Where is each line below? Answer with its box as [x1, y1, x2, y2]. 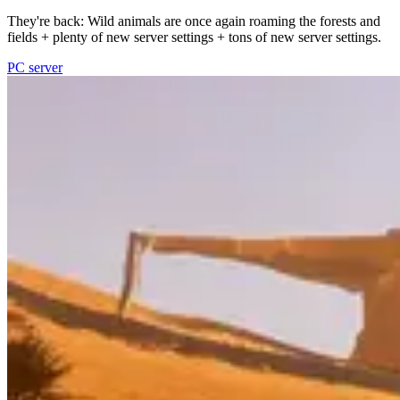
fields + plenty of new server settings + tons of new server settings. [7, 29, 381, 46]
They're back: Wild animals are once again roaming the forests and [7, 13, 380, 29]
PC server [7, 60, 62, 76]
